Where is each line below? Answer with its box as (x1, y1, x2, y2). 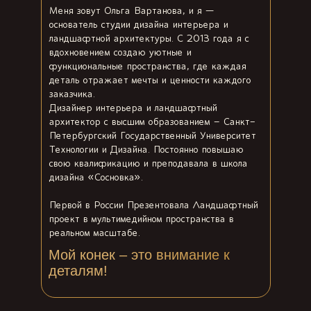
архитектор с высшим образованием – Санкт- (48, 115, 255, 129)
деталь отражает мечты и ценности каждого (48, 74, 251, 87)
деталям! (48, 263, 108, 278)
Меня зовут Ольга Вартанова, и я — (48, 4, 214, 18)
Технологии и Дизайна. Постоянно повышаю (48, 143, 243, 157)
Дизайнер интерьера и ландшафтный (48, 101, 217, 115)
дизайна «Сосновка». (48, 171, 142, 185)
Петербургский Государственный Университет (48, 129, 255, 143)
